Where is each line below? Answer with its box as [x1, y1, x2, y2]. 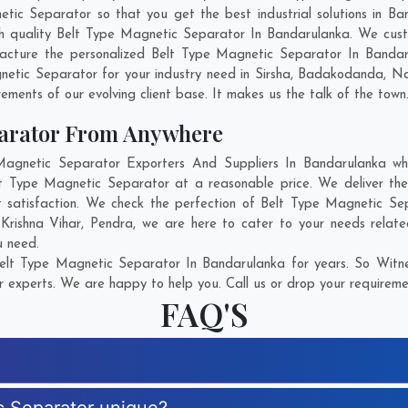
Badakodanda [298, 68, 384, 82]
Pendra [90, 218, 134, 231]
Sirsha [254, 68, 291, 82]
